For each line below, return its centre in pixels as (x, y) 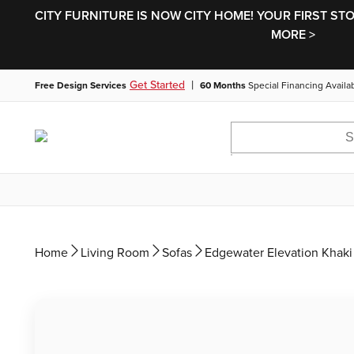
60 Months (223, 85)
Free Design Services (81, 85)
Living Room (115, 253)
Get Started (157, 85)
